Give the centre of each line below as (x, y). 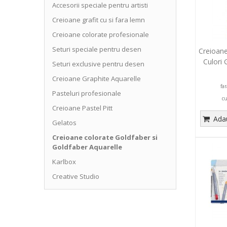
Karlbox (64, 162)
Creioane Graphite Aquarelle (97, 79)
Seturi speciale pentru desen (97, 49)
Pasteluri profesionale (87, 93)
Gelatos (64, 123)
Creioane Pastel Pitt (82, 108)
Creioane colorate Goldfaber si (105, 137)
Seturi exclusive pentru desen (98, 64)
